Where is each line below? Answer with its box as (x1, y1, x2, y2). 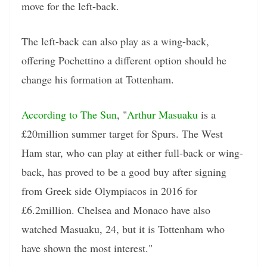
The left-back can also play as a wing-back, (21, 33, 209, 48)
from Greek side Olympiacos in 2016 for (21, 183, 197, 198)
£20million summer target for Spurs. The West (21, 126, 223, 141)
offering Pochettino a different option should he (21, 52, 226, 67)
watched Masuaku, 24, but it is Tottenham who (21, 221, 225, 236)
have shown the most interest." (21, 240, 153, 255)
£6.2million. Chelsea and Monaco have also (21, 202, 210, 217)
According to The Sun (21, 107, 117, 122)
